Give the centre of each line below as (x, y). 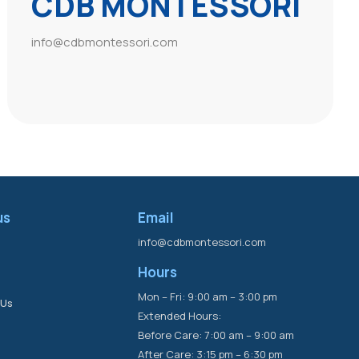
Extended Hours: (180, 315)
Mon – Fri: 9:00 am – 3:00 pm (208, 296)
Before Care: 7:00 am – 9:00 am (216, 335)
